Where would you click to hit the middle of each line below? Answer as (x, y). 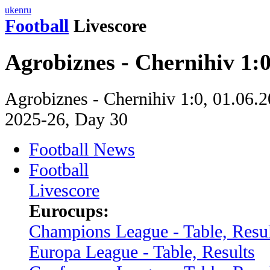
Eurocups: (69, 210)
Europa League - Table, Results (142, 251)
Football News (82, 149)
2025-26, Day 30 (66, 119)
